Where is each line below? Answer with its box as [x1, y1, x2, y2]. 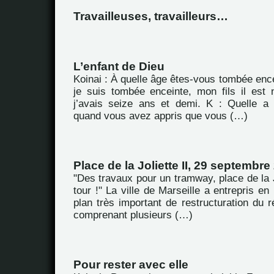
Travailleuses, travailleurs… [73, 10, 228, 23]
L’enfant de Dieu [73, 60, 165, 73]
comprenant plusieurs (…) [73, 209, 193, 221]
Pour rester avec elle [73, 258, 188, 271]
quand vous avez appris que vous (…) [73, 110, 248, 122]
